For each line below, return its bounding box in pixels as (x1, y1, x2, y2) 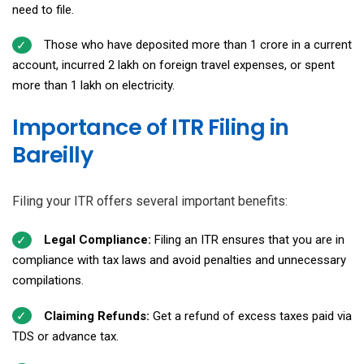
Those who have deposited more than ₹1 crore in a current (43, 37, 352, 53)
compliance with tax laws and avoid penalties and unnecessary (12, 253, 346, 268)
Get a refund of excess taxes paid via (152, 308, 352, 323)
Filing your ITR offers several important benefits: (12, 193, 288, 210)
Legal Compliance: (43, 232, 154, 248)
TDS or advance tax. (12, 328, 119, 344)
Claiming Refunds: (43, 308, 153, 323)
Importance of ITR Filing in (12, 112, 289, 143)
